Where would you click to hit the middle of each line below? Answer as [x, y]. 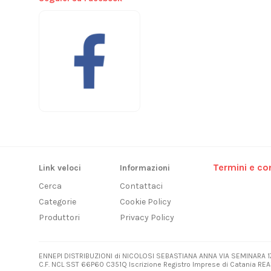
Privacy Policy [147, 218]
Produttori [59, 218]
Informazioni [145, 168]
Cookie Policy [145, 202]
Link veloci [60, 168]
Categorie [57, 202]
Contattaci [141, 186]
